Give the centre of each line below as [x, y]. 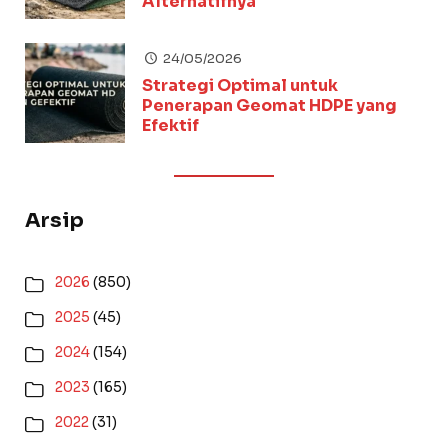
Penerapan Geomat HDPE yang [269, 105]
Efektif [170, 125]
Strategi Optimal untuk [240, 85]
